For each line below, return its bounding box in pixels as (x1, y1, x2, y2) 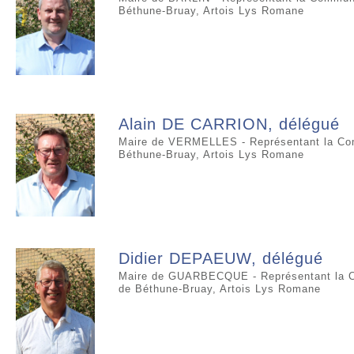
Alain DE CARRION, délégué (119, 115, 340, 133)
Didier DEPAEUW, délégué (119, 250, 323, 268)
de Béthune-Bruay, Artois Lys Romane (119, 283, 321, 296)
